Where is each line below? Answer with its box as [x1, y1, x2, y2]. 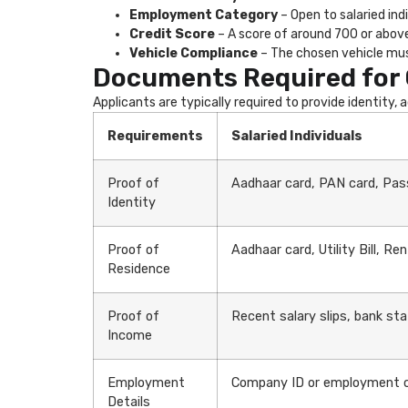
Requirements [107, 127, 203, 144]
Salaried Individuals [231, 127, 362, 144]
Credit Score [129, 25, 215, 42]
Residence [107, 260, 170, 277]
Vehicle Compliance [129, 45, 258, 61]
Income [107, 327, 152, 343]
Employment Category [129, 6, 278, 23]
